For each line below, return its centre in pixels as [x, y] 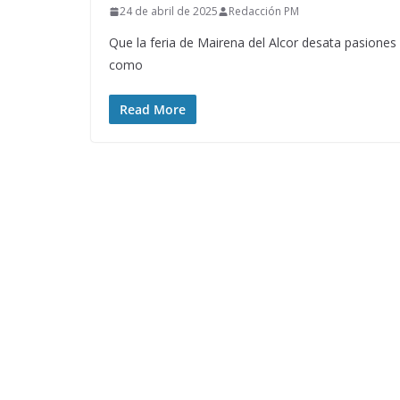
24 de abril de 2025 [169, 12]
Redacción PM [264, 12]
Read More [153, 110]
